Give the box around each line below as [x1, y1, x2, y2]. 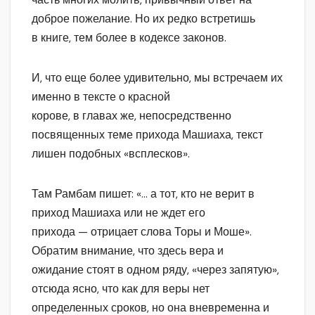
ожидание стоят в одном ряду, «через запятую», [32, 262, 279, 277]
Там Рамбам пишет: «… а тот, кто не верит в [32, 186, 255, 201]
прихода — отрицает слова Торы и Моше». [32, 224, 252, 239]
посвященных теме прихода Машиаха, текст [32, 127, 263, 142]
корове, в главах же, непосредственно [32, 108, 231, 123]
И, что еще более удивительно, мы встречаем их [32, 70, 283, 85]
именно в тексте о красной [32, 89, 170, 104]
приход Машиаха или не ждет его [32, 205, 205, 220]
